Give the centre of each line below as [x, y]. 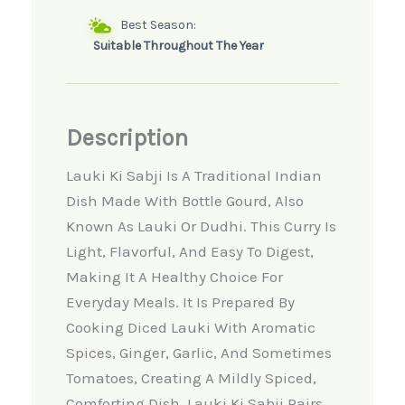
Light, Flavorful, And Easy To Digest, [189, 252]
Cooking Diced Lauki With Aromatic [190, 328]
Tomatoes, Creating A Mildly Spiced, [191, 378]
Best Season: [158, 25]
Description [127, 138]
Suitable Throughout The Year [178, 46]
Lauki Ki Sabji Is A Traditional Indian [193, 176]
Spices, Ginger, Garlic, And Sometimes [198, 353]
